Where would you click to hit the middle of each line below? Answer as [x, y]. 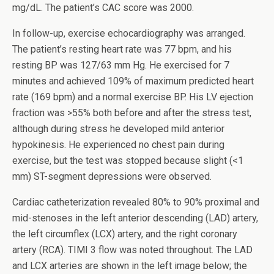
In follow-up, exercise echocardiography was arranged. [129, 33]
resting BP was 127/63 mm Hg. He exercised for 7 [121, 65]
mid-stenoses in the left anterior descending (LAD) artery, [135, 218]
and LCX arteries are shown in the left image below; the [130, 266]
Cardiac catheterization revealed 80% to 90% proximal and [136, 202]
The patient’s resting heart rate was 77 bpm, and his [122, 49]
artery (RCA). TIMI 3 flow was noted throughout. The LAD [132, 250]
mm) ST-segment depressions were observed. [112, 176]
